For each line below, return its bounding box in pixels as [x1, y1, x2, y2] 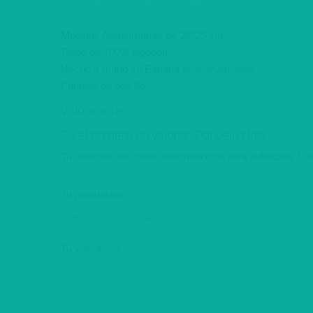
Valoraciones [61, 102, 131, 117]
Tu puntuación [61, 188, 126, 200]
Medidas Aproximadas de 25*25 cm [61, 29, 224, 41]
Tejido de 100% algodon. [61, 45, 170, 58]
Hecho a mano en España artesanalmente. [61, 62, 256, 75]
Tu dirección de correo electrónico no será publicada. [61, 150, 296, 162]
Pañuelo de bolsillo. [61, 79, 148, 92]
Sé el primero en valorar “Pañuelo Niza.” [61, 127, 270, 143]
